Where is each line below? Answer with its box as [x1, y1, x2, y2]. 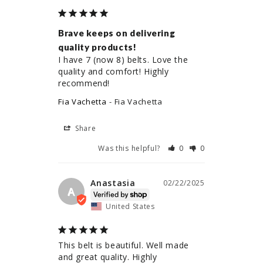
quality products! [58, 42, 137, 53]
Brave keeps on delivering [58, 28, 176, 39]
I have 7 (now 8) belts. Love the [58, 54, 188, 66]
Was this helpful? [98, 143, 163, 154]
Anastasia [90, 177, 136, 189]
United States [105, 201, 155, 212]
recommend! [58, 77, 110, 89]
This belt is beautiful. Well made [58, 240, 189, 251]
